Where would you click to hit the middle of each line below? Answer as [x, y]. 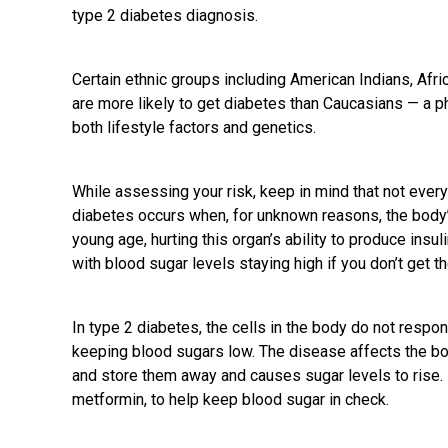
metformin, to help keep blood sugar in [208, 399]
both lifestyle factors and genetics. [194, 127]
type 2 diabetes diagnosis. [165, 15]
